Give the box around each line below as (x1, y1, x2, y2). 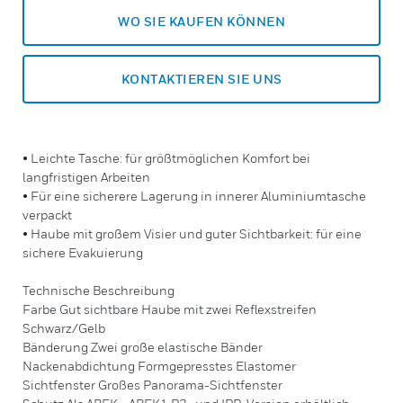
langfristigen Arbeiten (22, 169, 150, 184)
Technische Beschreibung (22, 282, 175, 298)
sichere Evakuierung (22, 245, 143, 260)
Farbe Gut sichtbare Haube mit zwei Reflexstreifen (22, 301, 317, 317)
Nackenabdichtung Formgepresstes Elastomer (22, 358, 296, 373)
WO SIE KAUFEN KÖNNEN (118, 13, 285, 29)
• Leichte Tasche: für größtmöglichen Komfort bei (22, 150, 310, 166)
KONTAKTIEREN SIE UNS (121, 71, 282, 86)
